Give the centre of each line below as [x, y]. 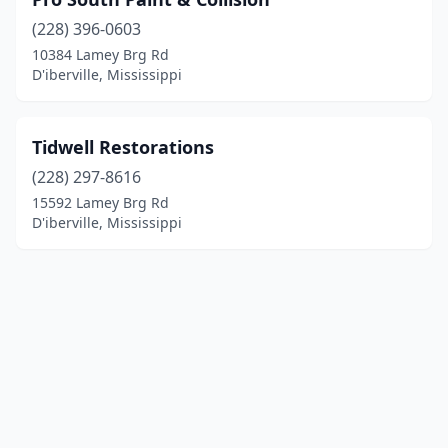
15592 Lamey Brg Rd [100, 202]
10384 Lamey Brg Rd [100, 54]
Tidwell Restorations [123, 147]
